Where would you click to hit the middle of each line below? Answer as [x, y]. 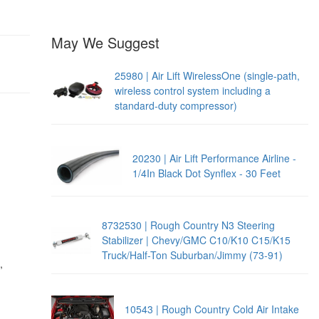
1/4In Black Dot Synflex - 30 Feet [207, 173]
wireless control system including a [192, 90]
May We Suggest [105, 42]
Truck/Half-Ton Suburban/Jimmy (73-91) [193, 255]
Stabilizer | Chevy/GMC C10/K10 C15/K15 [197, 240]
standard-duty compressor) [176, 105]
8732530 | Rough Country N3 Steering [189, 225]
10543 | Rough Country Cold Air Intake [211, 309]
